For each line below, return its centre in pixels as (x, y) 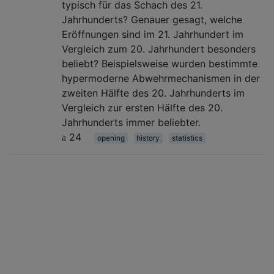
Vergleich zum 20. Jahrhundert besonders (159, 49)
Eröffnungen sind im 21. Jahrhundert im (153, 34)
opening (111, 138)
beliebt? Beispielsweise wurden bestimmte (160, 63)
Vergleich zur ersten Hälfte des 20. (142, 107)
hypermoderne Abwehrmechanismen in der (161, 78)
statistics (187, 138)
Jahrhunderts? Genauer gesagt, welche (152, 19)
